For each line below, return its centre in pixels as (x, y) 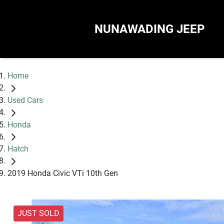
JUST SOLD (38, 213)
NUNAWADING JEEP (149, 29)
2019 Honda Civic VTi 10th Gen (63, 173)
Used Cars (25, 100)
